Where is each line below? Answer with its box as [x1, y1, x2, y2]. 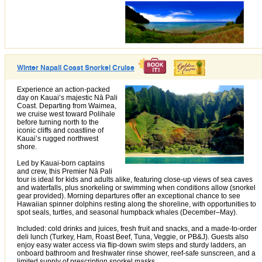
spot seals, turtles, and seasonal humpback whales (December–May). [17, 208, 237, 217]
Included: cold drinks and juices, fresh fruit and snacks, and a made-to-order [17, 225, 257, 233]
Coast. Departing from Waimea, [17, 102, 116, 111]
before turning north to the [17, 118, 99, 127]
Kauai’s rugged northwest [17, 135, 98, 143]
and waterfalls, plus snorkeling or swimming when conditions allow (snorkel [17, 184, 256, 192]
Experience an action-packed [17, 85, 110, 94]
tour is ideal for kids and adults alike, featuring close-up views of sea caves [17, 175, 253, 184]
